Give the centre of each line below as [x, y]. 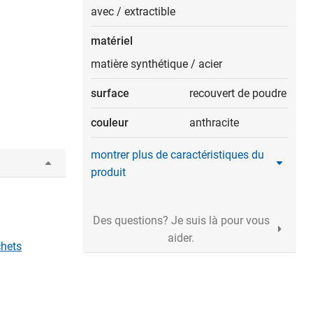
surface [110, 93]
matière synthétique [139, 64]
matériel [112, 41]
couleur [110, 123]
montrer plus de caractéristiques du [177, 155]
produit [108, 172]
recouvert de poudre [238, 93]
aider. [181, 238]
